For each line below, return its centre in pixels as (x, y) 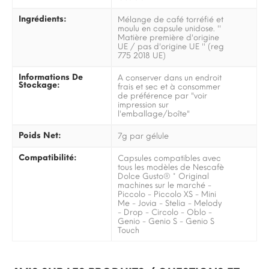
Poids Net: (40, 135)
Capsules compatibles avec (170, 158)
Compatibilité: (48, 157)
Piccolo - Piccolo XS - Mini (167, 194)
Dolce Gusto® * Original (164, 176)
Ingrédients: (43, 18)
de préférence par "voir (163, 95)
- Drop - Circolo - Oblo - (165, 212)
